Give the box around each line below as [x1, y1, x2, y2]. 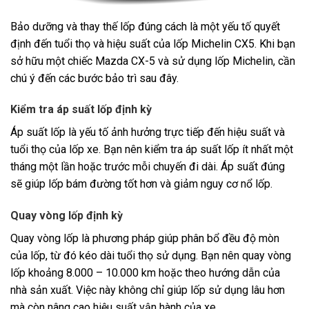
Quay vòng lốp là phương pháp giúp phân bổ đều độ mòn [10, 232, 279, 246]
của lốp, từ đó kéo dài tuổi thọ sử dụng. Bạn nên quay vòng [10, 249, 291, 263]
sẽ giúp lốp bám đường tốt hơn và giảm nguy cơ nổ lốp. [10, 177, 272, 191]
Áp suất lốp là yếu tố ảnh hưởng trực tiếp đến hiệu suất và [10, 126, 285, 139]
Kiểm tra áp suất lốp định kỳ [10, 103, 152, 117]
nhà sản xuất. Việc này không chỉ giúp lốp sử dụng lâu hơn [10, 283, 285, 297]
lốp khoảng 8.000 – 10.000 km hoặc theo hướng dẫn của [10, 266, 280, 280]
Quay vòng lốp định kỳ [10, 209, 123, 223]
